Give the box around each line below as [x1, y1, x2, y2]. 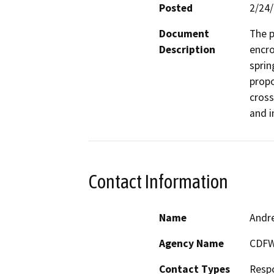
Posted [159, 1, 193, 15]
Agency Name [159, 236, 224, 250]
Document [159, 27, 209, 41]
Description [159, 43, 215, 57]
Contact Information [89, 171, 228, 193]
